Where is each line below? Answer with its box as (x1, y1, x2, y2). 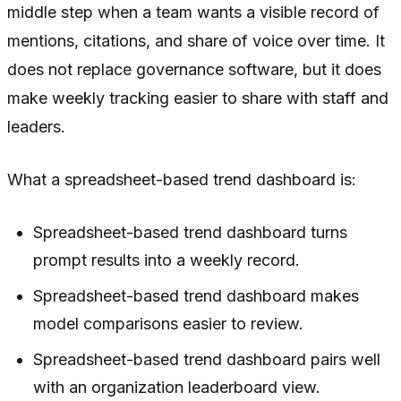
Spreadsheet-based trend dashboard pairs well (33, 349, 381, 369)
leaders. (7, 116, 65, 136)
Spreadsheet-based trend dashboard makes (33, 286, 360, 305)
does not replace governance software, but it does (7, 59, 381, 79)
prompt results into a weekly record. (33, 250, 301, 269)
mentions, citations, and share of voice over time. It (7, 30, 385, 50)
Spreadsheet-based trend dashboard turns (33, 222, 348, 242)
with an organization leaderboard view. (33, 377, 321, 397)
